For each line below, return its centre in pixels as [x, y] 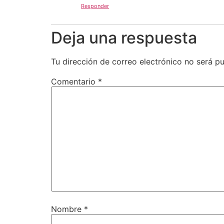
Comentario [74, 82]
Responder [95, 6]
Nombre [67, 209]
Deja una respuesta [124, 38]
